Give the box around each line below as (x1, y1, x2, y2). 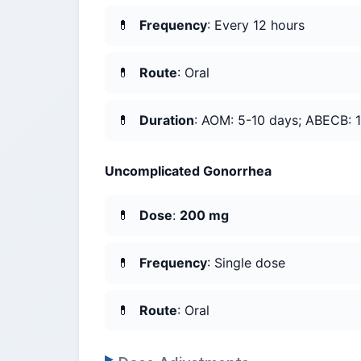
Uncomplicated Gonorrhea (105, 163, 272, 180)
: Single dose (207, 255, 285, 272)
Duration (139, 112, 194, 129)
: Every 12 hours (207, 17, 305, 34)
